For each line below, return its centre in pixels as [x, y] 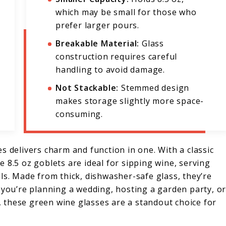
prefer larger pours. [98, 25]
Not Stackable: [87, 88]
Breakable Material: [98, 44]
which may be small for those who [126, 12]
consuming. [79, 114]
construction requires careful [117, 57]
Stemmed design [154, 88]
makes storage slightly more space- [130, 101]
